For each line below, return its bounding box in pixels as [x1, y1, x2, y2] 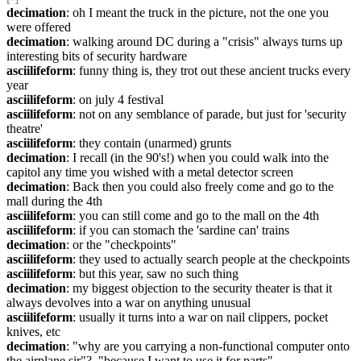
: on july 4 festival [73, 93, 164, 106]
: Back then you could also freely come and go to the [66, 180, 334, 193]
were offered [6, 20, 71, 34]
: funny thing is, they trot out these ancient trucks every [73, 64, 351, 77]
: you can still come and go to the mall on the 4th [73, 209, 319, 222]
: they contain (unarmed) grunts [73, 136, 231, 150]
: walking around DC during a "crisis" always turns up [66, 35, 342, 48]
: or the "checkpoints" [66, 238, 176, 251]
